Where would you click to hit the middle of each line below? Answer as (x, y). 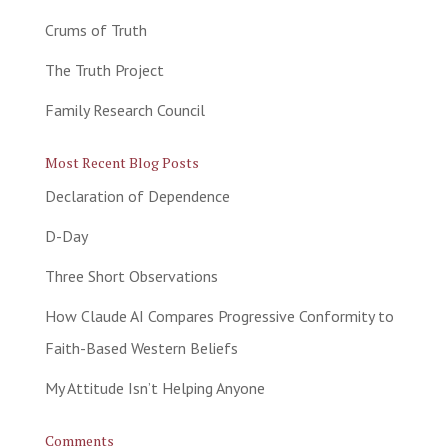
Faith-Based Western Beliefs (141, 347)
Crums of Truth (95, 29)
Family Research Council (124, 109)
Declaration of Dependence (137, 195)
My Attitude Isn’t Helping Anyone (154, 387)
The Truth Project (104, 69)
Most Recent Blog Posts (121, 162)
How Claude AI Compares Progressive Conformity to (219, 315)
